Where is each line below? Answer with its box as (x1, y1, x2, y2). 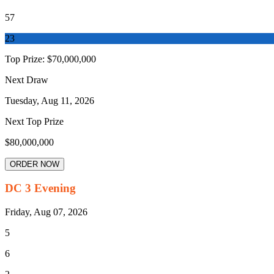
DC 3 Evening (5, 182, 76, 195)
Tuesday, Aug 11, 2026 (5, 95, 94, 106)
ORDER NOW (10, 159, 59, 169)
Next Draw (5, 74, 48, 85)
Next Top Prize (5, 116, 64, 127)
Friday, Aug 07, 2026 (5, 207, 87, 218)
